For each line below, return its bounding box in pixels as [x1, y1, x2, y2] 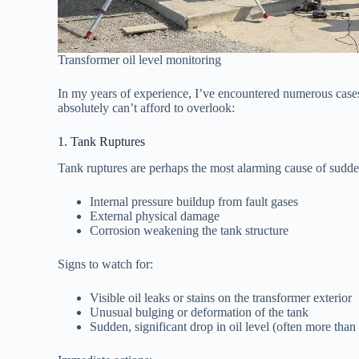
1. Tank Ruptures [58, 134, 145, 148]
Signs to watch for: [58, 256, 153, 271]
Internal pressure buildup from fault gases [90, 194, 298, 208]
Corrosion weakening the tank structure [90, 223, 288, 237]
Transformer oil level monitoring [58, 52, 221, 67]
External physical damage [90, 208, 220, 223]
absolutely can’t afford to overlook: [58, 100, 235, 115]
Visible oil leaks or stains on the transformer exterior [90, 290, 352, 305]
